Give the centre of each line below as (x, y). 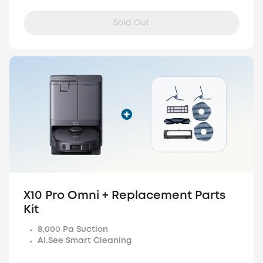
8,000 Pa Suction (73, 229)
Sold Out (131, 23)
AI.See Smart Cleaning (85, 240)
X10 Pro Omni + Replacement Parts (124, 195)
